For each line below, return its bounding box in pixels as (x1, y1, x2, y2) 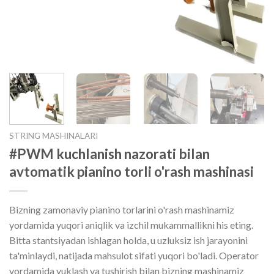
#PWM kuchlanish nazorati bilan (9, 145, 210, 162)
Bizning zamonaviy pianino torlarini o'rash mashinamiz (9, 203, 234, 215)
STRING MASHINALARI (9, 130, 98, 141)
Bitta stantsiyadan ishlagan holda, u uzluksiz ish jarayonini (9, 234, 248, 246)
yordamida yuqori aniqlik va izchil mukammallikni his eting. (9, 218, 253, 231)
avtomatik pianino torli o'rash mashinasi (9, 163, 254, 180)
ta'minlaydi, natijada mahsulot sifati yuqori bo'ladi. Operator (9, 249, 259, 261)
